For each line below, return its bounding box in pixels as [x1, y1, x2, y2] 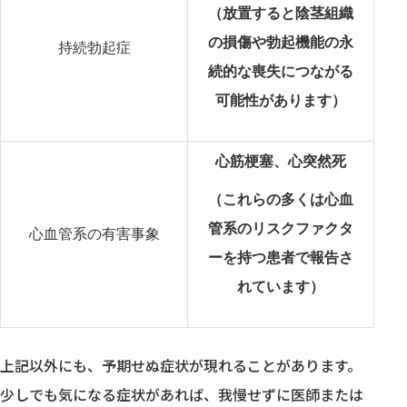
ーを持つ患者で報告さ [208, 249, 354, 265]
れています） [237, 278, 325, 294]
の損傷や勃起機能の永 [208, 34, 354, 50]
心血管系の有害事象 [28, 225, 160, 242]
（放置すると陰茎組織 [208, 5, 354, 21]
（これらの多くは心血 [208, 191, 354, 207]
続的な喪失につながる [208, 63, 354, 79]
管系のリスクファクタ [208, 220, 354, 236]
